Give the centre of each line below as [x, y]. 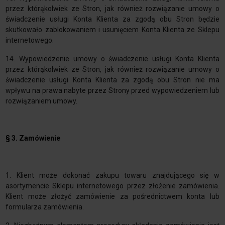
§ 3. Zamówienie [33, 138]
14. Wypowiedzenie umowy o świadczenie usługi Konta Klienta [113, 59]
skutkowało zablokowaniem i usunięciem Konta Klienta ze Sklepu [113, 30]
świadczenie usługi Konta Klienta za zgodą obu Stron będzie [113, 19]
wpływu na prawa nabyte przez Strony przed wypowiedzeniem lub [113, 91]
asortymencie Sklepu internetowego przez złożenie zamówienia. [113, 186]
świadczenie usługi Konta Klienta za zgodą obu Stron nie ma [113, 80]
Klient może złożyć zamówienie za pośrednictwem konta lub [113, 197]
